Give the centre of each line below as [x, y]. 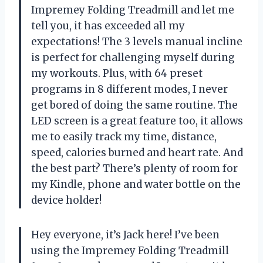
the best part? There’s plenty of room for [134, 168]
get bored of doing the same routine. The [134, 105]
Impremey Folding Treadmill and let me [133, 10]
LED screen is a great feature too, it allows [137, 121]
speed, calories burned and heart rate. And [137, 152]
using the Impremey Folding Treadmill [130, 250]
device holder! [66, 200]
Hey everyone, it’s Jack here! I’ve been [125, 235]
